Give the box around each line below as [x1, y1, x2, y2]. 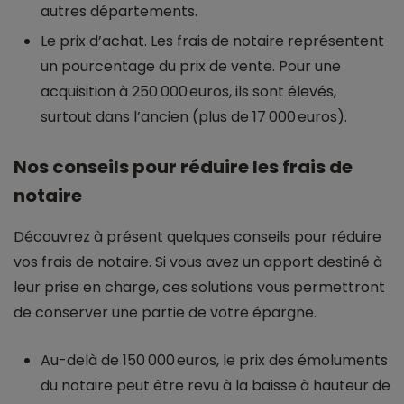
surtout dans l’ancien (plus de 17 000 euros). [41, 106, 347, 128]
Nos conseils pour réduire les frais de [14, 154, 353, 180]
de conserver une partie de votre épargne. [14, 302, 317, 324]
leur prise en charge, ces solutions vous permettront [14, 277, 385, 298]
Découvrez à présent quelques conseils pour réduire [14, 226, 381, 248]
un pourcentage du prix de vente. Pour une [41, 56, 341, 78]
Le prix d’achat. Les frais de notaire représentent [41, 31, 384, 52]
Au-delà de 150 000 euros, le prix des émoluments [41, 350, 388, 372]
